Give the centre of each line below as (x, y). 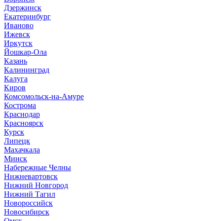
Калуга (16, 79)
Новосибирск (27, 212)
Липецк (17, 141)
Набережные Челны (37, 167)
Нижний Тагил (30, 194)
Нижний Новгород (36, 185)
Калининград (27, 70)
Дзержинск (23, 8)
